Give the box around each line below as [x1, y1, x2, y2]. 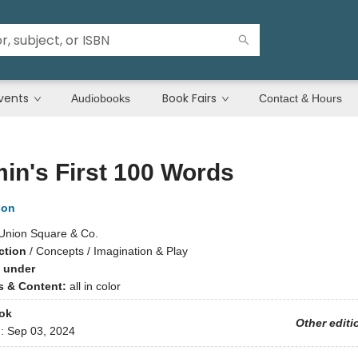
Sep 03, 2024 [6, 324, 75, 338]
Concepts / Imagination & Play [35, 245, 188, 257]
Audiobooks [71, 92, 130, 105]
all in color [69, 280, 121, 292]
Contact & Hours [259, 92, 342, 105]
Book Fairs [162, 90, 217, 106]
